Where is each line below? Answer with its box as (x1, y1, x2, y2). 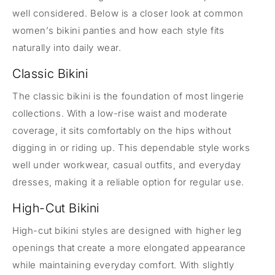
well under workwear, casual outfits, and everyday (12, 158, 241, 171)
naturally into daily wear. (12, 41, 122, 53)
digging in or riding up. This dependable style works (12, 141, 250, 153)
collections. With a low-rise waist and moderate (12, 107, 228, 119)
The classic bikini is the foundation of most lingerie (12, 90, 244, 102)
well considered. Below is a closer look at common (12, 7, 244, 19)
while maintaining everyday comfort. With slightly (12, 258, 234, 271)
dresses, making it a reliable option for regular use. (12, 176, 244, 188)
